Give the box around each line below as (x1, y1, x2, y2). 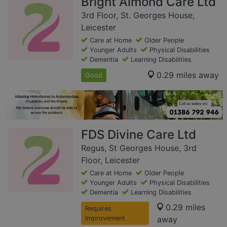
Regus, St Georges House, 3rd (81, 142, 197, 153)
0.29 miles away (157, 70, 219, 81)
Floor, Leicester (81, 155, 140, 165)
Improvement (85, 214, 125, 222)
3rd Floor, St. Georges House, (81, 10, 195, 20)
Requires (85, 204, 111, 212)
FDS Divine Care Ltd (81, 127, 196, 142)
